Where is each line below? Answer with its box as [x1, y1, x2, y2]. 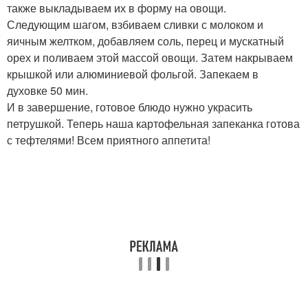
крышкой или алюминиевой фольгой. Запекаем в [7, 66, 258, 82]
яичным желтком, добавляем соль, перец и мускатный [7, 33, 284, 49]
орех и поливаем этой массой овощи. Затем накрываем [7, 49, 293, 66]
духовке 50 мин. [7, 82, 88, 99]
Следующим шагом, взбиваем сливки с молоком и [7, 16, 263, 33]
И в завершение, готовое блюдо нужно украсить [7, 99, 252, 115]
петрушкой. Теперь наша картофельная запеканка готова [7, 115, 300, 132]
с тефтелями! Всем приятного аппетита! [7, 132, 210, 148]
